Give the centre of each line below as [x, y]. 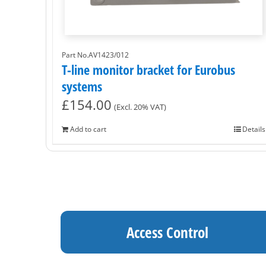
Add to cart [88, 129]
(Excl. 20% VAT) [140, 107]
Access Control [167, 232]
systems [82, 86]
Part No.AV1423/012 [95, 55]
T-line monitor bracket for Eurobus [148, 69]
